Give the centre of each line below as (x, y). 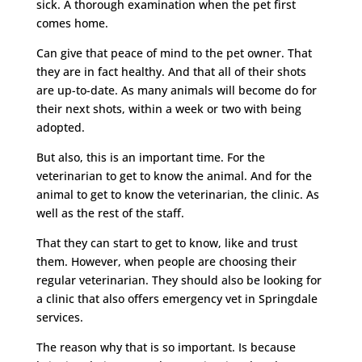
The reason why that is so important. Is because (166, 347)
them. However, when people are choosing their (166, 261)
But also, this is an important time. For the (150, 157)
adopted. (60, 127)
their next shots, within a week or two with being (168, 108)
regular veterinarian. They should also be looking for (179, 280)
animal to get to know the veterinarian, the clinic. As (177, 194)
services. (59, 317)
